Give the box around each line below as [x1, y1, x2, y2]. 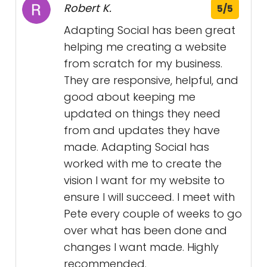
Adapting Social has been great [64, 23, 235, 38]
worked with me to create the [64, 156, 222, 172]
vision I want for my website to [64, 173, 225, 188]
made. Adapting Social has [64, 139, 209, 155]
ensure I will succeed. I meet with [64, 190, 235, 205]
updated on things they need [64, 106, 221, 122]
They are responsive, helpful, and [64, 73, 238, 88]
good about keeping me [64, 89, 195, 105]
